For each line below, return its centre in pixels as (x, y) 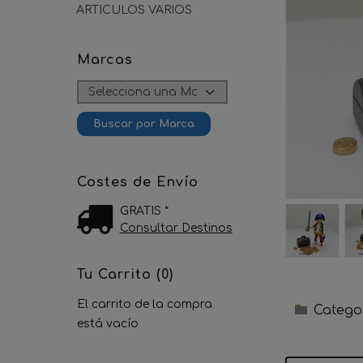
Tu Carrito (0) (125, 275)
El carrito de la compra (145, 304)
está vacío (108, 324)
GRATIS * (144, 211)
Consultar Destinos (176, 228)
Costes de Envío (138, 182)
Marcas (105, 60)
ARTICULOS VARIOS (134, 10)
